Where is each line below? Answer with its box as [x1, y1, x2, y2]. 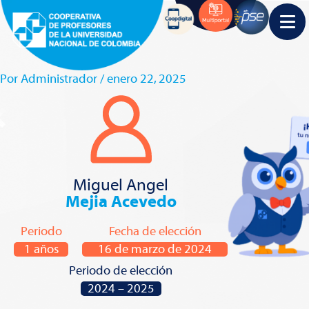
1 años [23, 242, 59, 257]
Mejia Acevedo [65, 192, 177, 212]
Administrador [21, 72, 100, 87]
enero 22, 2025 [107, 72, 186, 87]
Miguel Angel [73, 176, 168, 195]
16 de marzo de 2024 [98, 242, 212, 257]
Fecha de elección [108, 224, 201, 239]
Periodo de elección [69, 263, 172, 279]
